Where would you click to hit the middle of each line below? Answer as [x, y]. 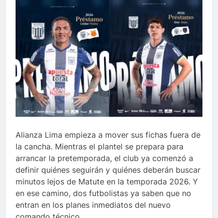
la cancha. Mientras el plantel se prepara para [100, 147]
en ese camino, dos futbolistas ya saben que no [103, 193]
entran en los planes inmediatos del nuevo [93, 205]
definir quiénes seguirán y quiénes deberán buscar [108, 170]
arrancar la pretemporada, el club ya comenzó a [104, 158]
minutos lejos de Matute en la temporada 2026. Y [107, 182]
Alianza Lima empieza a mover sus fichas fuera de [108, 135]
